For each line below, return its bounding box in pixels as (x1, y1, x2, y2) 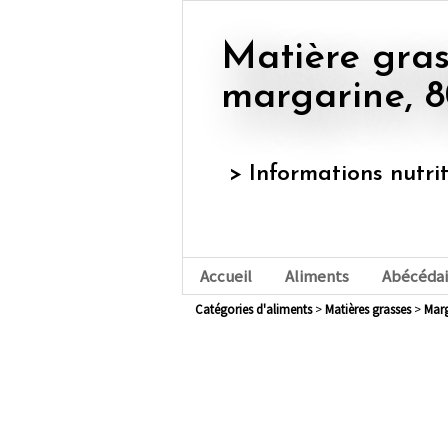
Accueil (199, 266, 252, 288)
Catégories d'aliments (202, 301, 312, 318)
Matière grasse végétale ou (221, 39, 258, 79)
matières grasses (333, 301, 411, 318)
